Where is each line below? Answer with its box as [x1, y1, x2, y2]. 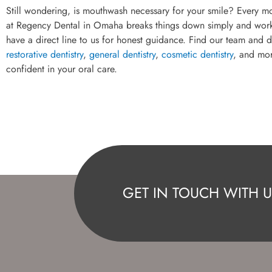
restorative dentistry [6, 47, 83, 61]
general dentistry [86, 47, 155, 61]
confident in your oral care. [6, 61, 117, 76]
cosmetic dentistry [158, 47, 233, 61]
